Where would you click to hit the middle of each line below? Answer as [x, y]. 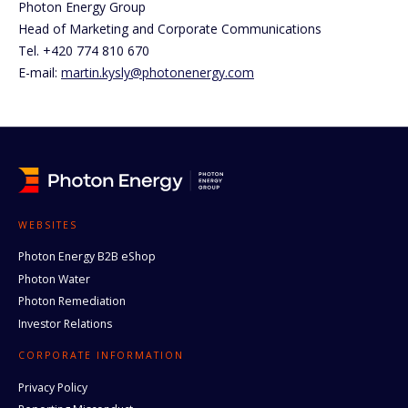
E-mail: [40, 72]
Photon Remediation [72, 301]
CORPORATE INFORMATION [101, 356]
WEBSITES [48, 224]
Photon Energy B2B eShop [87, 257]
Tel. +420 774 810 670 [84, 50]
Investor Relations [65, 323]
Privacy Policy [53, 387]
